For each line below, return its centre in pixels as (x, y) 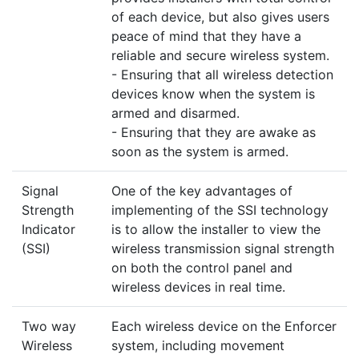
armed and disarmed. (175, 113)
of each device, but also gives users (220, 16)
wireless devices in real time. (198, 286)
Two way (49, 326)
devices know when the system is (213, 93)
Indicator (48, 229)
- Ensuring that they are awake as (214, 132)
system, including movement (198, 345)
